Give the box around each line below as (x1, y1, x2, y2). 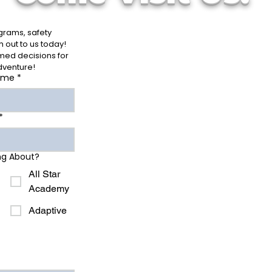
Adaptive (28, 205, 67, 216)
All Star (28, 168, 60, 180)
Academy (28, 183, 69, 194)
